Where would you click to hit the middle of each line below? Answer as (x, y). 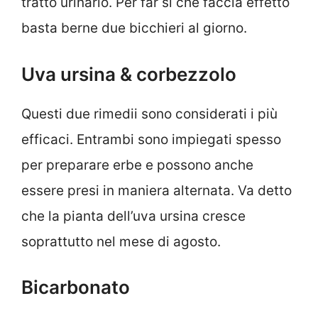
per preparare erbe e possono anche (137, 165)
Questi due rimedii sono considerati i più (149, 114)
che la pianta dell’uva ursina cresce (133, 216)
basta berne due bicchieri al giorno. (134, 28)
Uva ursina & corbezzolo (129, 74)
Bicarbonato (76, 287)
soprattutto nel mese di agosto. (121, 241)
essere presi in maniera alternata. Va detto (157, 190)
